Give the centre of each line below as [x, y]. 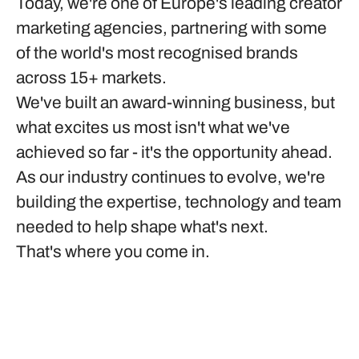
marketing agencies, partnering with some [171, 28]
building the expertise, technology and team [179, 202]
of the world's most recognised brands [157, 53]
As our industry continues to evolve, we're [171, 177]
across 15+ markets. [91, 78]
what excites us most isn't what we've [153, 127]
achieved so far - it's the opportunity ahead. [174, 152]
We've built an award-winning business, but [175, 103]
